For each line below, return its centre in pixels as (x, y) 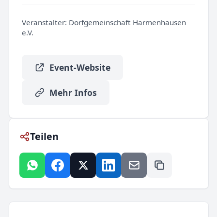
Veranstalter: (44, 22)
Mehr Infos (73, 93)
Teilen (45, 137)
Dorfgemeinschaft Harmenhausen (126, 22)
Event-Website (80, 67)
